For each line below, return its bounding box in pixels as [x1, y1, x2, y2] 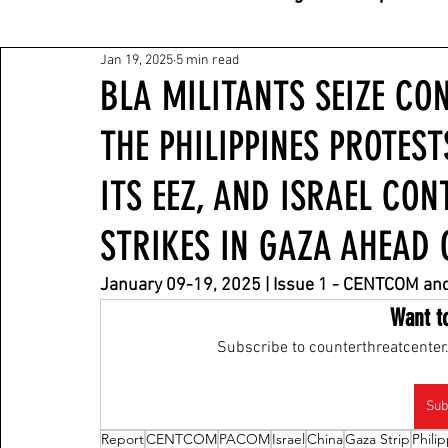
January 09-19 [100, 275, 213, 296]
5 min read [176, 51, 239, 69]
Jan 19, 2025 [100, 51, 173, 69]
